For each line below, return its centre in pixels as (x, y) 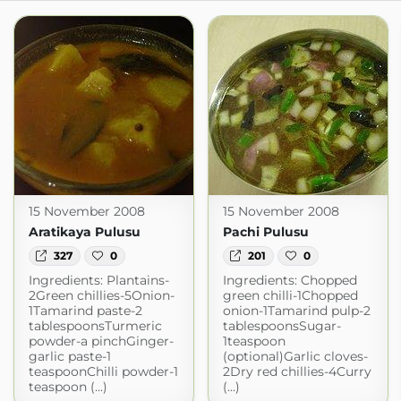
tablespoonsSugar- (282, 326)
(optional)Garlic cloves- (295, 357)
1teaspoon (254, 341)
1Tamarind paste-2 (85, 311)
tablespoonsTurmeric (95, 326)
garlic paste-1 (69, 357)
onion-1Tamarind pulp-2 (296, 311)
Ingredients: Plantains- (98, 281)
